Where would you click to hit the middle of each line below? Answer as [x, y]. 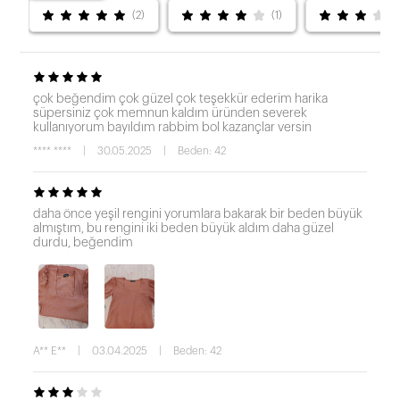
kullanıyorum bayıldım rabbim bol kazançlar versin [172, 127]
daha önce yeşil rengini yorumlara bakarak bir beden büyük [198, 214]
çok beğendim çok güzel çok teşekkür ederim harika [180, 99]
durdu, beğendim [83, 242]
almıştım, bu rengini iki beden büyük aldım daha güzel [183, 228]
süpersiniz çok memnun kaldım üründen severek [170, 113]
